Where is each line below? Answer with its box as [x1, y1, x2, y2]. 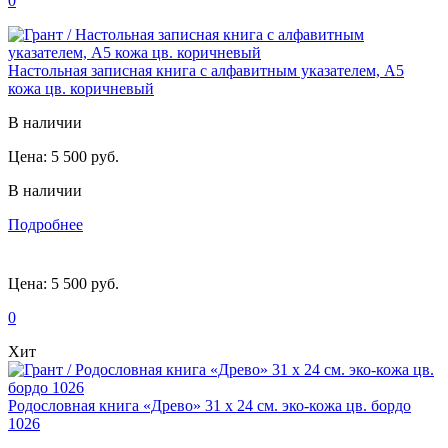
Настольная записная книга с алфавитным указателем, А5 [8, 61, 404, 79]
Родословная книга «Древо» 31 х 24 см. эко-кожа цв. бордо [8, 396, 411, 414]
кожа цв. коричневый [8, 79, 154, 97]
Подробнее [8, 215, 83, 233]
